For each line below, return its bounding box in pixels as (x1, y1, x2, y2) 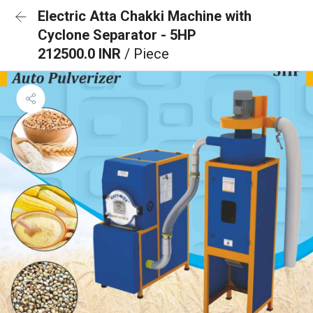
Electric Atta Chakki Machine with (38, 8, 252, 24)
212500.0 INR (38, 45, 124, 62)
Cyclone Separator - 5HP (38, 27, 196, 43)
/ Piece (124, 45, 169, 62)
